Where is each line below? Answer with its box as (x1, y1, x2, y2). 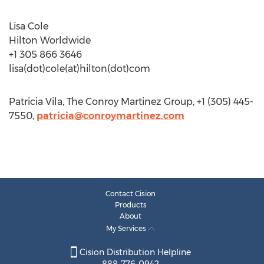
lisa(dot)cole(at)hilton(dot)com (9, 63, 150, 74)
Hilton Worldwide (9, 35, 91, 46)
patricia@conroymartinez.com (37, 110, 184, 121)
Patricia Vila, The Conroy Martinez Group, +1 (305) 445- (9, 96, 253, 107)
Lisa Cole (9, 21, 48, 32)
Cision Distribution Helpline (77, 247, 191, 258)
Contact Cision (105, 189, 156, 198)
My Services (106, 224, 148, 233)
